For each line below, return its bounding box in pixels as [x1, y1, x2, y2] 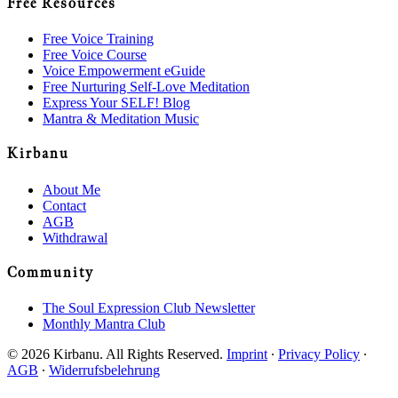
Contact [43, 197, 86, 213]
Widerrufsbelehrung [49, 362, 160, 378]
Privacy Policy [278, 346, 360, 362]
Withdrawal [43, 229, 107, 245]
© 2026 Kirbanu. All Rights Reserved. [7, 346, 227, 362]
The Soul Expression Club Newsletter [43, 300, 255, 316]
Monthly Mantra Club [43, 316, 165, 332]
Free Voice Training [43, 30, 154, 46]
